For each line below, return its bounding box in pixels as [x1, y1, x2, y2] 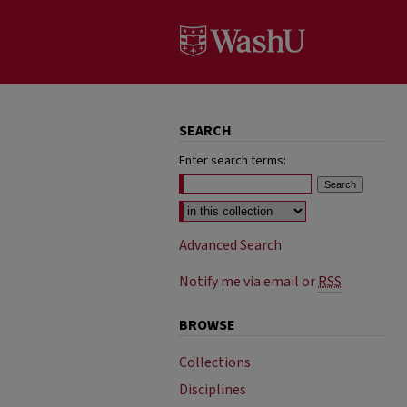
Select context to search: [179, 197, 316, 215]
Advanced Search [179, 235, 282, 255]
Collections [179, 352, 251, 372]
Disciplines [179, 380, 246, 400]
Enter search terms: [179, 152, 286, 170]
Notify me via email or [179, 272, 318, 292]
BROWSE [179, 315, 235, 335]
